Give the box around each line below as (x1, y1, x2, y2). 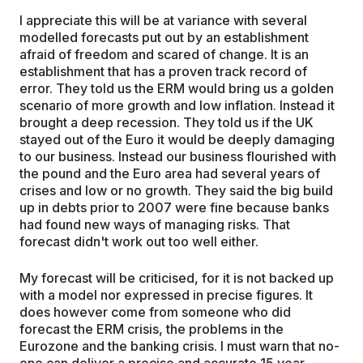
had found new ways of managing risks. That (19, 216, 290, 233)
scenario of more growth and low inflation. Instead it (19, 96, 335, 113)
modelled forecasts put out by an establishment (19, 28, 309, 45)
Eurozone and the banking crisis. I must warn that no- (19, 337, 340, 354)
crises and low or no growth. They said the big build (19, 181, 333, 199)
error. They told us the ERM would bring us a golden (19, 79, 334, 96)
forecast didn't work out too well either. (19, 233, 258, 250)
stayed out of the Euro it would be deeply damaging (19, 130, 335, 147)
